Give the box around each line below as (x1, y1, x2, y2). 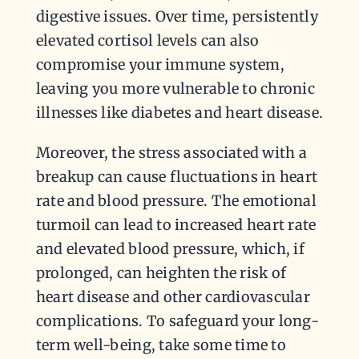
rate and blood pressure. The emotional (35, 191, 317, 210)
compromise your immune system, (35, 54, 284, 74)
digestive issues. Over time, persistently (35, 6, 318, 26)
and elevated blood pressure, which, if (35, 239, 305, 258)
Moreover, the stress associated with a (35, 143, 308, 162)
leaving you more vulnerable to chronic (35, 79, 316, 98)
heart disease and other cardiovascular (35, 287, 311, 306)
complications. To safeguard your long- (35, 311, 320, 330)
